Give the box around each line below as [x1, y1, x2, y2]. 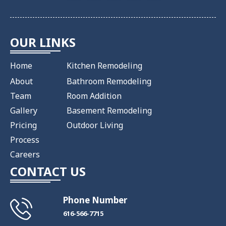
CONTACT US [10, 163, 86, 180]
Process [10, 134, 39, 146]
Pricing [10, 120, 37, 131]
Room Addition [67, 90, 122, 102]
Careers [10, 149, 40, 160]
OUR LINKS [10, 34, 76, 51]
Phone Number [63, 194, 127, 206]
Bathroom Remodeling [67, 76, 151, 87]
